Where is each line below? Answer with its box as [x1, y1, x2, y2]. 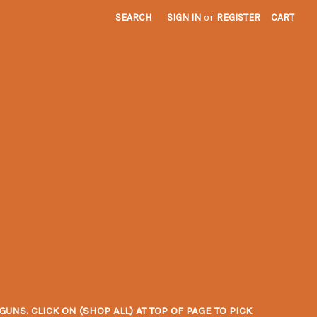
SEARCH [115, 11, 152, 23]
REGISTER [217, 11, 261, 23]
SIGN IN [167, 11, 202, 23]
